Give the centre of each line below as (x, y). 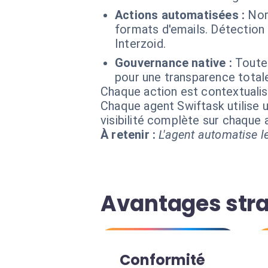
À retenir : (128, 135)
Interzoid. (140, 44)
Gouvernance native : (173, 63)
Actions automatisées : (180, 15)
